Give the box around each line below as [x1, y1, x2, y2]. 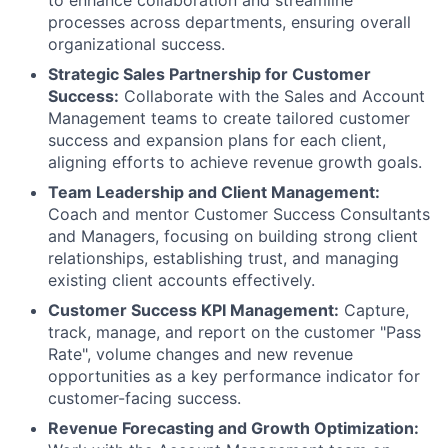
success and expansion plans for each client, [48, 130, 386, 151]
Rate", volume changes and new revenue [48, 344, 353, 365]
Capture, [339, 300, 409, 321]
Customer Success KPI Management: [48, 300, 339, 321]
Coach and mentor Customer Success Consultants [48, 204, 430, 225]
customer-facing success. [48, 388, 241, 409]
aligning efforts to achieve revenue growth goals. [48, 152, 422, 173]
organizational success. [48, 34, 225, 55]
